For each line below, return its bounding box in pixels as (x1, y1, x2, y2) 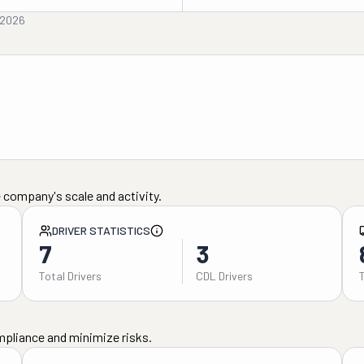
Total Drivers (38, 269, 102, 283)
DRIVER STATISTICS (51, 223, 150, 237)
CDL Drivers (195, 269, 253, 283)
